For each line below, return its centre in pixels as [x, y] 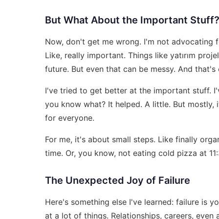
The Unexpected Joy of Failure [118, 180]
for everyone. [70, 118]
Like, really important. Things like [108, 55]
